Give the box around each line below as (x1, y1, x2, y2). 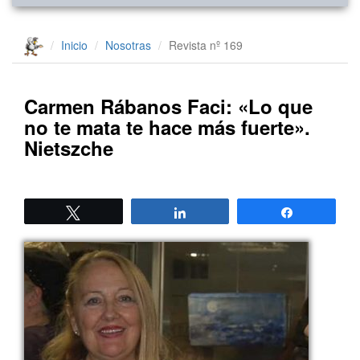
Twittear (90, 207, 131, 219)
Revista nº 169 (169, 36, 243, 53)
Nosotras (105, 36, 151, 53)
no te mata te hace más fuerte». (24, 113, 310, 141)
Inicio (61, 36, 88, 53)
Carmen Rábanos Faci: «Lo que (24, 92, 313, 121)
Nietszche (24, 134, 113, 162)
